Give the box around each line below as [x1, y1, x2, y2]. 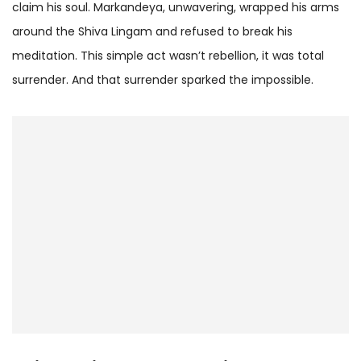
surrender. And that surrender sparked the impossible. [12, 71, 313, 88]
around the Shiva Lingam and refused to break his [12, 23, 293, 39]
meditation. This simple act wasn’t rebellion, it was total [12, 47, 324, 64]
